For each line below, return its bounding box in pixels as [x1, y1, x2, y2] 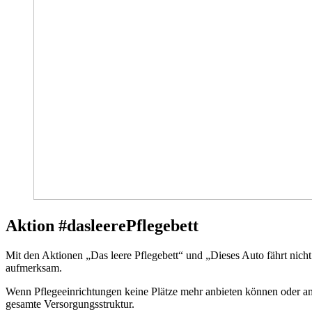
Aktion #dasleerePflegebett [6, 216, 198, 235]
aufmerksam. [6, 261, 65, 274]
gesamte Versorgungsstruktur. [6, 297, 134, 310]
